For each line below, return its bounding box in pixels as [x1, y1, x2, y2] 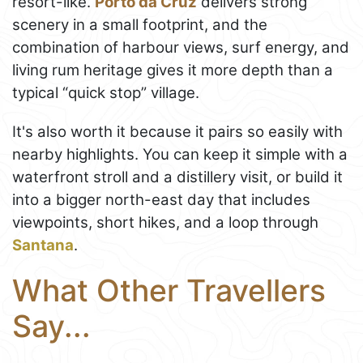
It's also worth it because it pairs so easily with [12, 122, 343, 142]
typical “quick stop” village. [12, 83, 199, 103]
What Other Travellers [12, 272, 326, 310]
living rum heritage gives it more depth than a [12, 61, 333, 80]
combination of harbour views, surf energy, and [12, 38, 349, 58]
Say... [12, 308, 91, 345]
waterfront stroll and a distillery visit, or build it [12, 168, 343, 187]
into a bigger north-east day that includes [12, 190, 310, 210]
